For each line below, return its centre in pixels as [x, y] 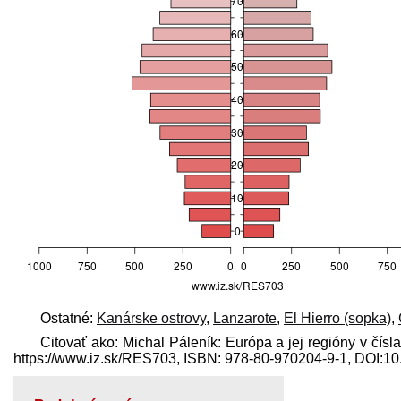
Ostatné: [68, 319]
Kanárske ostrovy [151, 319]
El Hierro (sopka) [337, 319]
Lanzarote [245, 319]
